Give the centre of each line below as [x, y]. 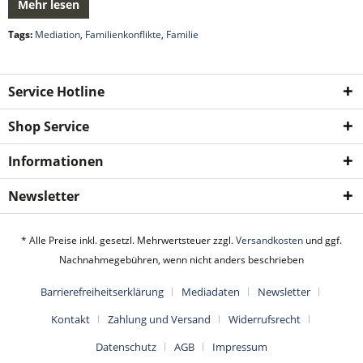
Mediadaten [211, 292]
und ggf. [322, 241]
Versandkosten [269, 241]
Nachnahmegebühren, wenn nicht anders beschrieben [181, 260]
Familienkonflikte [123, 34]
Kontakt [70, 320]
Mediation [58, 34]
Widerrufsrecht [264, 320]
